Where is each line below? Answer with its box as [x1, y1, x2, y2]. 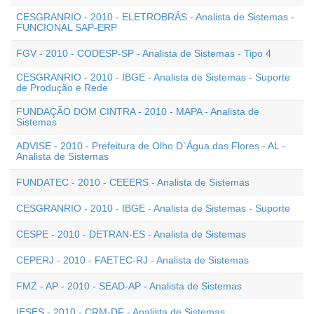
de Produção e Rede [16, 82, 108, 93]
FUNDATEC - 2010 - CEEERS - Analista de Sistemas [16, 177, 250, 188]
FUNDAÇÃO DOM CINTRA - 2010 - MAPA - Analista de [16, 106, 259, 117]
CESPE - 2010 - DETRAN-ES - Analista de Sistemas [16, 228, 246, 240]
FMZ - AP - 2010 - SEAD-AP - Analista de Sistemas [16, 280, 242, 292]
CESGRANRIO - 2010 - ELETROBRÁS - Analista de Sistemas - [16, 11, 294, 22]
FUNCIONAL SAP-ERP [16, 22, 117, 33]
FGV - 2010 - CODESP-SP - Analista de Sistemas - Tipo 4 [16, 48, 271, 59]
